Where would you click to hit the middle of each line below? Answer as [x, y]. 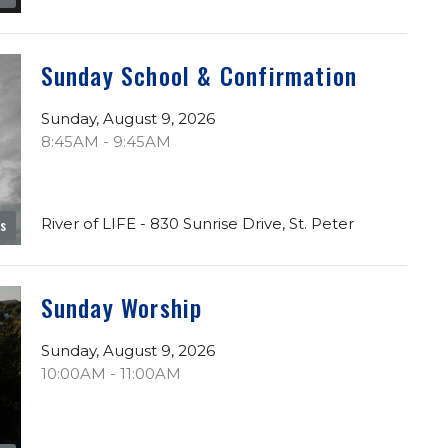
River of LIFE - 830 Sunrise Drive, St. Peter [197, 224]
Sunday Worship [121, 307]
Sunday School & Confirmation [199, 74]
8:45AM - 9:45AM [105, 141]
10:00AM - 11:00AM [110, 374]
